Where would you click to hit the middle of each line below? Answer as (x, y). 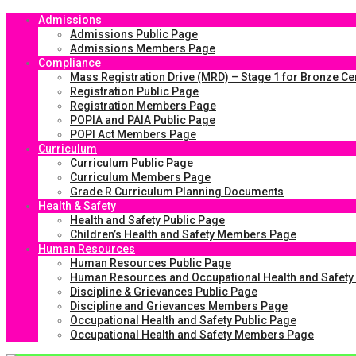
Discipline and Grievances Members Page (179, 306)
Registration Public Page (134, 91)
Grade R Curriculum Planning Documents (177, 192)
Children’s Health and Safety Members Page (183, 234)
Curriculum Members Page (140, 177)
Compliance (70, 63)
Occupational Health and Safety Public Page (183, 320)
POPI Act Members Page (133, 134)
